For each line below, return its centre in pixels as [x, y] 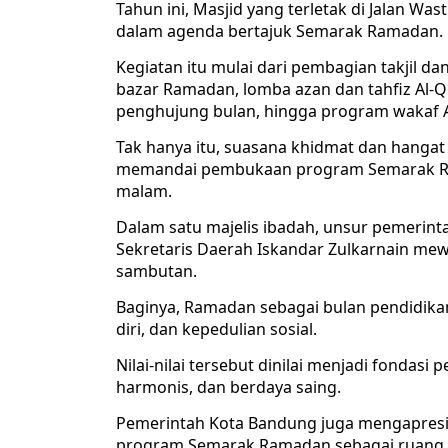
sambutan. [156, 271]
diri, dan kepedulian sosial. [216, 329]
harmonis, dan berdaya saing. [228, 387]
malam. [144, 191]
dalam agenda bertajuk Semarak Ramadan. [279, 31]
